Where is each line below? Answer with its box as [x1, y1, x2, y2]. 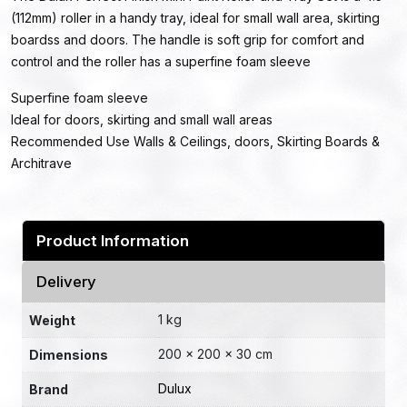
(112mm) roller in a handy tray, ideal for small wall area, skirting [11, 9, 380, 25]
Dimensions [29, 346, 108, 362]
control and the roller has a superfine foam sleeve [11, 53, 311, 69]
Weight [29, 312, 75, 328]
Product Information [36, 231, 189, 250]
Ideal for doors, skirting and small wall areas [11, 111, 273, 127]
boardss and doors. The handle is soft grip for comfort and [11, 31, 364, 47]
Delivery [36, 272, 96, 291]
